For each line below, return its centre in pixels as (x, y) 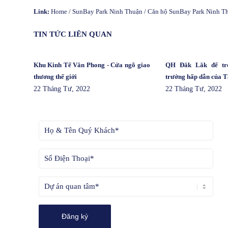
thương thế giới (55, 77)
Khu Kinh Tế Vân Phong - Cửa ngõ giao (92, 65)
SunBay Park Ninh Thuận (107, 11)
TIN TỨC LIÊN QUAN (73, 34)
